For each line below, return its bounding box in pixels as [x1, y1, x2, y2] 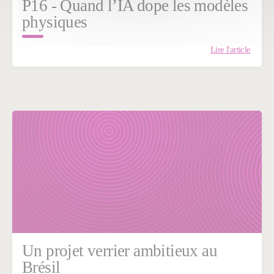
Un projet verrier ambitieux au [22, 242, 217, 261]
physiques [22, 13, 87, 32]
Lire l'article [210, 44, 251, 55]
